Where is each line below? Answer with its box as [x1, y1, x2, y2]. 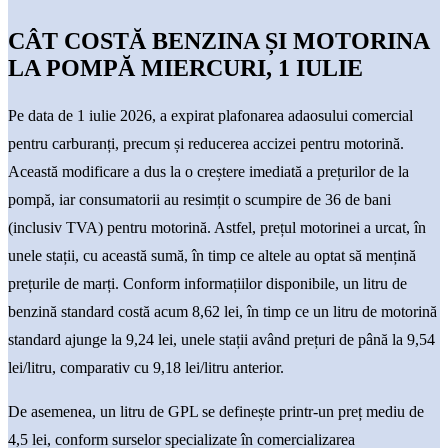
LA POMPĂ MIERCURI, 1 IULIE [8, 54, 363, 81]
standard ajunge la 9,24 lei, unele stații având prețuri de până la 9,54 [8, 330, 435, 348]
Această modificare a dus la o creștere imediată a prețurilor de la [8, 162, 409, 180]
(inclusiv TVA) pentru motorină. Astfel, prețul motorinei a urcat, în [8, 218, 426, 236]
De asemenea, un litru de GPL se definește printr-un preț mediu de [8, 402, 424, 420]
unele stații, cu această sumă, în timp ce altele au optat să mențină [8, 246, 416, 264]
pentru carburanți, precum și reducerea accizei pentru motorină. [8, 134, 404, 152]
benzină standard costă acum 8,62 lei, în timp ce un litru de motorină [8, 302, 437, 320]
